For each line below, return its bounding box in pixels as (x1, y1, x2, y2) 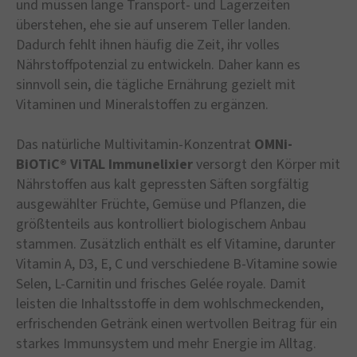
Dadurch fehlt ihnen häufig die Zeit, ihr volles (16, 35, 280, 56)
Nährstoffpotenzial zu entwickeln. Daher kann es (16, 55, 300, 76)
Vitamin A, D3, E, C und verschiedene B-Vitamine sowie (16, 254, 337, 275)
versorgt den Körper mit (193, 155, 340, 175)
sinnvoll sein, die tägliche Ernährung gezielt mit (16, 75, 296, 96)
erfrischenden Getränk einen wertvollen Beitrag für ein (16, 314, 337, 335)
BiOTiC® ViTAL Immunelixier (16, 155, 193, 175)
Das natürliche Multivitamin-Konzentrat (16, 135, 254, 155)
